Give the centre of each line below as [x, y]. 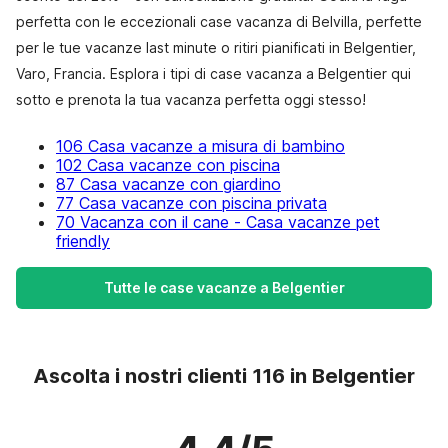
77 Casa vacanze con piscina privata [191, 203]
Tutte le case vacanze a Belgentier [224, 287]
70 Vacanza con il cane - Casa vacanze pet [218, 222]
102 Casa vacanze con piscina [168, 165]
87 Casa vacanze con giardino [168, 184]
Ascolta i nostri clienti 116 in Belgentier [224, 376]
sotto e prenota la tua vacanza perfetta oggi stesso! [191, 99]
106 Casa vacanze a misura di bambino [200, 146]
